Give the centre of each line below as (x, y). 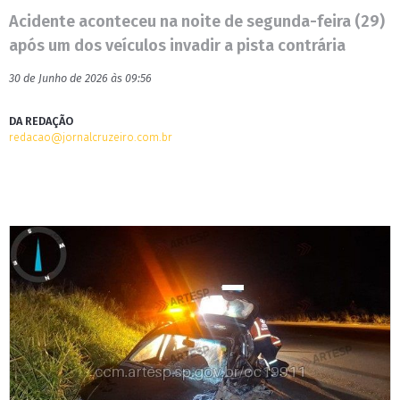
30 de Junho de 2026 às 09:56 (80, 78)
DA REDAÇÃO (41, 121)
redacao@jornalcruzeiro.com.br (91, 137)
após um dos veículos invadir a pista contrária (177, 46)
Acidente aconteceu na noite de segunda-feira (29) (197, 21)
